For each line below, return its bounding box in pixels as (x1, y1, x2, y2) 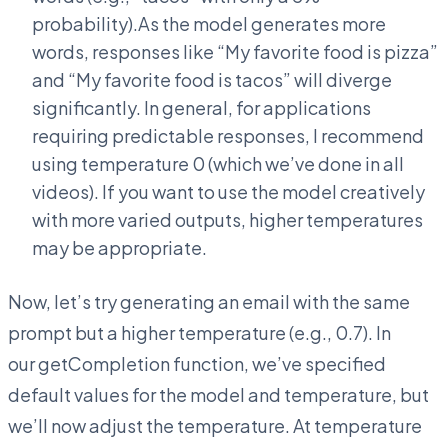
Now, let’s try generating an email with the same (8, 289, 410, 313)
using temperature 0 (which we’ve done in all (32, 151, 404, 175)
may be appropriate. (32, 235, 207, 259)
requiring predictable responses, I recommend (32, 123, 424, 147)
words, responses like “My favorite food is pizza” (32, 39, 438, 63)
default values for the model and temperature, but (8, 382, 429, 406)
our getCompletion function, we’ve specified (8, 351, 386, 375)
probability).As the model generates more (32, 11, 386, 35)
